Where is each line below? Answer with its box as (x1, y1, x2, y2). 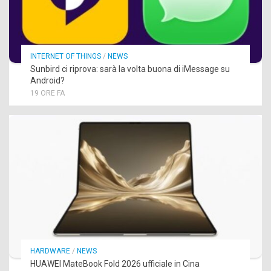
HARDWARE (30, 246, 70, 255)
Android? (30, 76, 65, 86)
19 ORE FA (30, 89, 65, 98)
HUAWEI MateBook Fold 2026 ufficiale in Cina (30, 258, 200, 269)
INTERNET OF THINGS (30, 52, 101, 61)
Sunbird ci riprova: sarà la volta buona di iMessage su (30, 64, 230, 74)
